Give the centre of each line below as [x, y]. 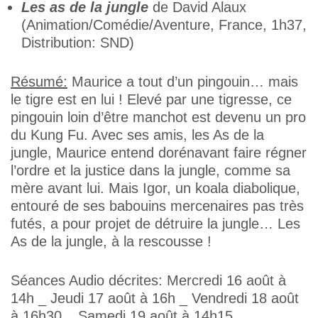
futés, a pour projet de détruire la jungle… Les [155, 224]
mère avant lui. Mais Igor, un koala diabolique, [155, 188]
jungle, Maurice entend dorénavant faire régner [159, 153]
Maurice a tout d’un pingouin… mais [183, 82]
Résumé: [39, 82]
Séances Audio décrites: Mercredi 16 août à [148, 280]
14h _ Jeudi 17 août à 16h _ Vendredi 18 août [155, 298]
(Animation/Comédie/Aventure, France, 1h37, [164, 25]
